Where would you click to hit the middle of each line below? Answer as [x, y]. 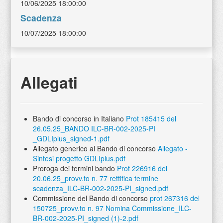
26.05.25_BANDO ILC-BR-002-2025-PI [94, 128]
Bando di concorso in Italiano [79, 118]
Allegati [49, 82]
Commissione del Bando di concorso [91, 198]
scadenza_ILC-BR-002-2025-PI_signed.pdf [101, 188]
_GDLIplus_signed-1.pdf [71, 138]
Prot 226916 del [142, 168]
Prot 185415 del [151, 118]
